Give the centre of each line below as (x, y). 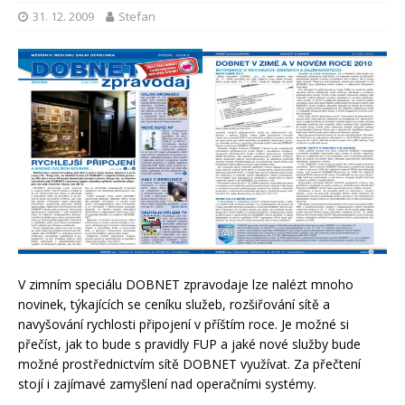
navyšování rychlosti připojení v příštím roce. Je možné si (184, 324)
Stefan (137, 17)
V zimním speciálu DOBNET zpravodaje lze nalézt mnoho (186, 284)
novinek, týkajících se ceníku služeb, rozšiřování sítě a (174, 304)
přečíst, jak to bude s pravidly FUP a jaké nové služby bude (189, 344)
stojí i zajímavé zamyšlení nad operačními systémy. (167, 383)
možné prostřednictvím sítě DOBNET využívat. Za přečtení (189, 363)
